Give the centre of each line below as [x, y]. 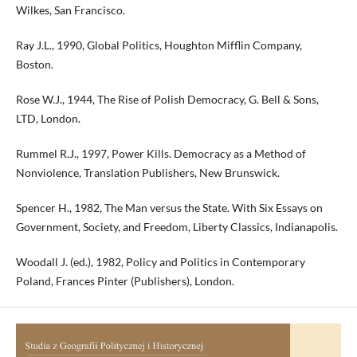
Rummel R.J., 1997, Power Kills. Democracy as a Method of [161, 154]
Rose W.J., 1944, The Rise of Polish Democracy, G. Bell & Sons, [167, 100]
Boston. [34, 65]
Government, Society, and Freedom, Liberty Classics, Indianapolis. [177, 227]
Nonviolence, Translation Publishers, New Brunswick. [147, 173]
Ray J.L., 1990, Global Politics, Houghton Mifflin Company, [159, 45]
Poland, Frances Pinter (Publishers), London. [125, 281]
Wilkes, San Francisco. [70, 10]
